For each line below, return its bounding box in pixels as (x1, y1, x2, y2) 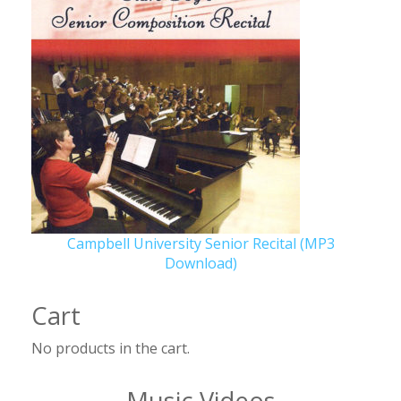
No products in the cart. (31, 338, 190, 358)
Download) (164, 253, 237, 273)
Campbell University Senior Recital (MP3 (66, 234, 335, 253)
